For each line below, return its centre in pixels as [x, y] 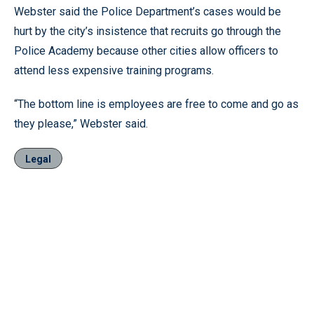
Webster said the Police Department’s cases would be [148, 12]
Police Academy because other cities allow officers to [146, 51]
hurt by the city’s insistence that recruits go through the [148, 31]
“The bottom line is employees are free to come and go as [156, 104]
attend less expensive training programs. [114, 70]
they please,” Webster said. [81, 124]
